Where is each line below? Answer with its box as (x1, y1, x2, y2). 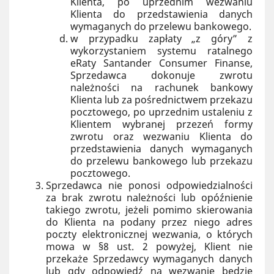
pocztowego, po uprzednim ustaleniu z (70, 105, 253, 119)
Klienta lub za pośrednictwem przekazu (70, 93, 253, 106)
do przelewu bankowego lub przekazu (70, 154, 253, 168)
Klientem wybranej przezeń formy (70, 117, 253, 131)
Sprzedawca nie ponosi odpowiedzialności (46, 179, 253, 192)
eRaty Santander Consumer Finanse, (70, 56, 253, 70)
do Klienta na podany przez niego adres (46, 215, 253, 229)
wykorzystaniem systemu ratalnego (70, 44, 253, 57)
